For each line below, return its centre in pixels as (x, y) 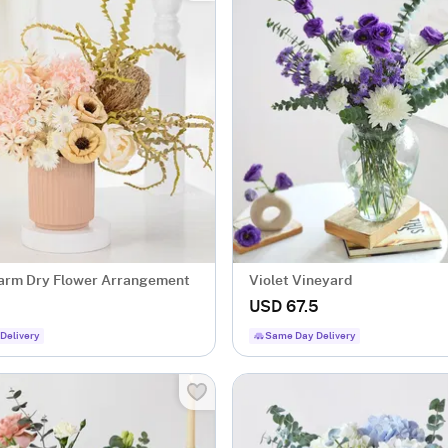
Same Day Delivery (310, 336)
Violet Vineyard (300, 281)
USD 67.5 (284, 307)
